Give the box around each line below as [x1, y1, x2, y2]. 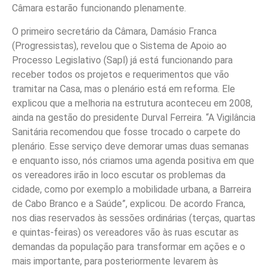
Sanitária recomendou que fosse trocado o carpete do [12, 126, 240, 138]
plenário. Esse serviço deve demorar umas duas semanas [12, 140, 249, 152]
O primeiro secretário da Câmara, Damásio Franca [12, 25, 217, 37]
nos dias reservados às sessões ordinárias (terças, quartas [12, 212, 255, 224]
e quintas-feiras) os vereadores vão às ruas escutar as [12, 226, 239, 238]
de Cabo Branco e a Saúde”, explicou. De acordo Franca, [12, 197, 245, 209]
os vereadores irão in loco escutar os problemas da [12, 169, 226, 181]
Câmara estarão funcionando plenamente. [12, 2, 186, 14]
